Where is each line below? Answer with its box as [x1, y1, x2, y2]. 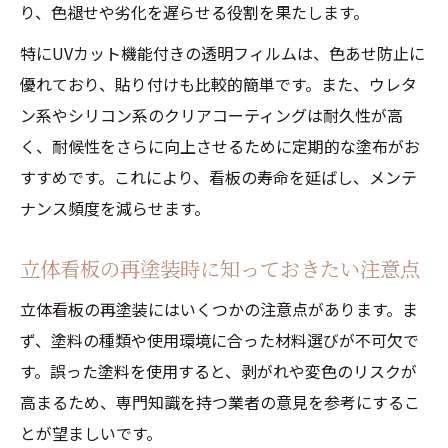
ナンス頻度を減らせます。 [20, 196, 210, 220]
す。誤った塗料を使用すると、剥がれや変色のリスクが [20, 359, 417, 383]
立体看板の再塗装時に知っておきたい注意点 [20, 254, 420, 283]
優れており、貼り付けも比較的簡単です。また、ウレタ [20, 72, 417, 96]
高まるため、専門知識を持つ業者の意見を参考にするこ [20, 390, 420, 414]
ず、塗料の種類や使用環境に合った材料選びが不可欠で [20, 328, 419, 352]
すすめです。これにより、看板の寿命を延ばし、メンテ [20, 165, 417, 189]
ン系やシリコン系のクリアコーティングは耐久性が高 [20, 103, 403, 127]
